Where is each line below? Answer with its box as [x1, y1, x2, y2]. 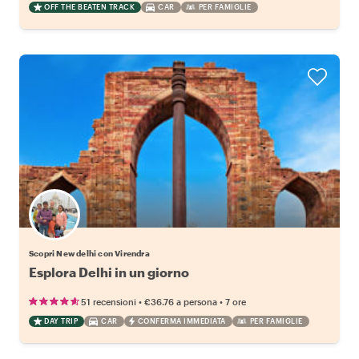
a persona [176, 296, 217, 308]
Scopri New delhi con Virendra [29, 248, 150, 259]
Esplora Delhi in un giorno [29, 264, 189, 280]
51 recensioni [81, 296, 136, 308]
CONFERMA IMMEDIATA [137, 317, 226, 326]
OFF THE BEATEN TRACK [44, 2, 135, 12]
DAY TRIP [44, 317, 78, 326]
